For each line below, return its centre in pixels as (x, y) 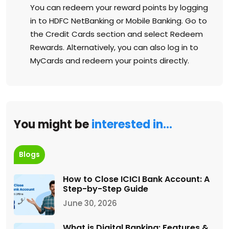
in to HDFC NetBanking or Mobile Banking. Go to (119, 20)
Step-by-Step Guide (106, 189)
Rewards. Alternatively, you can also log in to (114, 47)
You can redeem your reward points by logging (119, 7)
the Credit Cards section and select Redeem (117, 34)
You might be (53, 124)
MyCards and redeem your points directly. (110, 60)
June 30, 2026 (90, 203)
